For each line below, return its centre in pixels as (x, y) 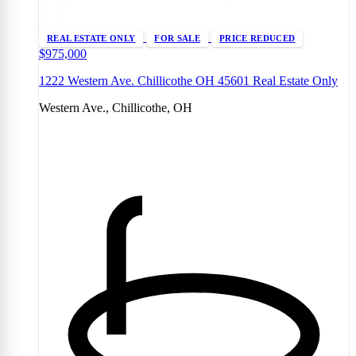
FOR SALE (177, 38)
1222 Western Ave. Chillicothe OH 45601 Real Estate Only (188, 80)
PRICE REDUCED (257, 38)
